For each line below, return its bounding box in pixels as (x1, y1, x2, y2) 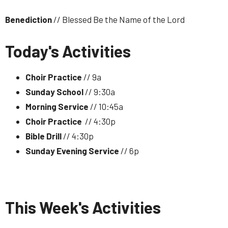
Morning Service (25, 101, 90, 111)
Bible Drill (25, 130, 63, 141)
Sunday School (25, 86, 85, 97)
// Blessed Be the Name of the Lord (53, 14, 185, 24)
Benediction (5, 14, 52, 24)
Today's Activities (5, 41, 131, 61)
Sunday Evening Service (25, 145, 119, 156)
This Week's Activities (5, 197, 161, 217)
